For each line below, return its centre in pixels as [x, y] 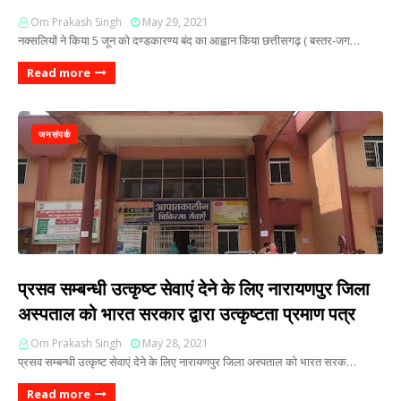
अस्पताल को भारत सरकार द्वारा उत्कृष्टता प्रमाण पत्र [187, 314]
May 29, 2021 [175, 22]
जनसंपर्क [55, 134]
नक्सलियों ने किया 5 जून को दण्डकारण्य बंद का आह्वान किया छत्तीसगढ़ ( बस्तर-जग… [189, 40]
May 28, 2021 [175, 343]
